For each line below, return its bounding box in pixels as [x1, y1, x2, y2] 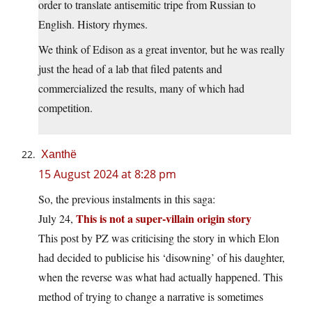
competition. [38, 100, 93, 116]
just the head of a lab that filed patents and [38, 61, 222, 77]
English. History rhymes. [38, 17, 148, 32]
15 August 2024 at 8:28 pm [38, 166, 176, 182]
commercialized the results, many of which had [38, 81, 244, 96]
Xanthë [41, 148, 77, 161]
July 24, [38, 211, 76, 226]
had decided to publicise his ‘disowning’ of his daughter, [38, 250, 285, 265]
